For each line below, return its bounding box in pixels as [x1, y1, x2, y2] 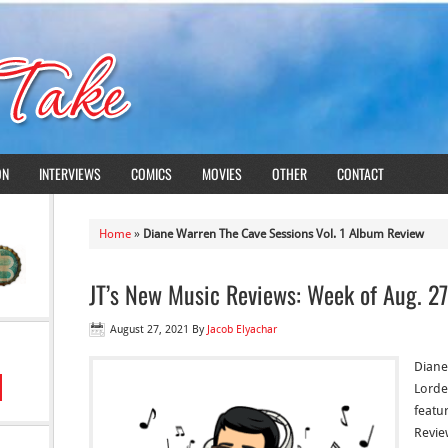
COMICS [131, 163, 172, 184]
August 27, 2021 [110, 323, 189, 336]
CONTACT [337, 163, 384, 184]
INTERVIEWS [39, 163, 101, 184]
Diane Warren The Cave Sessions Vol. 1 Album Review [143, 227, 424, 241]
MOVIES [202, 163, 242, 184]
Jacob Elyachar [207, 323, 277, 336]
